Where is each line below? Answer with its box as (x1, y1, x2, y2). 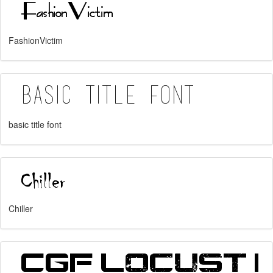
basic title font (9, 118, 62, 130)
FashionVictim (9, 34, 63, 46)
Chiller (9, 202, 33, 214)
